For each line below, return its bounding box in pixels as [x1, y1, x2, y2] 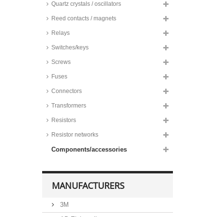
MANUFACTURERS [52, 180, 124, 191]
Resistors [51, 117, 76, 124]
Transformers [51, 102, 86, 109]
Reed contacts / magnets [51, 15, 116, 22]
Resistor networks [51, 131, 98, 138]
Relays [51, 30, 70, 36]
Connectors [51, 88, 82, 94]
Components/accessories [51, 146, 127, 153]
